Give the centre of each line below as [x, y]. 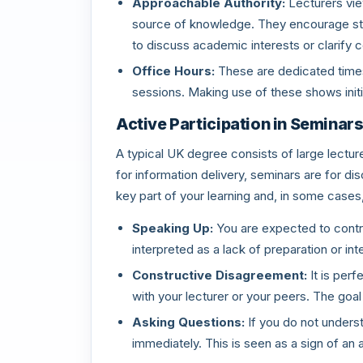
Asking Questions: [188, 322]
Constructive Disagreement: [220, 275]
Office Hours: [173, 71]
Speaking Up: [173, 228]
